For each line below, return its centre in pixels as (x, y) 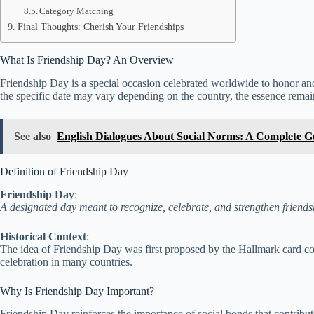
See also (33, 136)
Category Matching (77, 11)
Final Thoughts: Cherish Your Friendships (100, 27)
